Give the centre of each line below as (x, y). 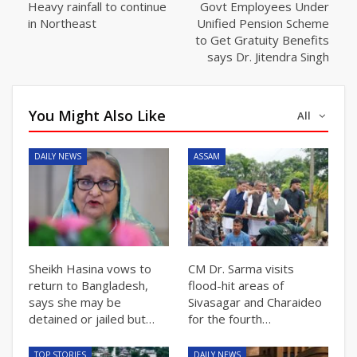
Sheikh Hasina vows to (90, 268)
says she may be (75, 302)
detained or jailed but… (92, 318)
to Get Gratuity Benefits (262, 39)
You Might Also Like (97, 115)
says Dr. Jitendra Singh (268, 56)
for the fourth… (229, 318)
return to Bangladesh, (88, 285)
